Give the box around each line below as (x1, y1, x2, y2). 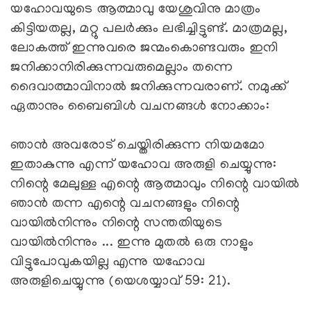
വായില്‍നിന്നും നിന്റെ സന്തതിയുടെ (10, 215, 223, 231)
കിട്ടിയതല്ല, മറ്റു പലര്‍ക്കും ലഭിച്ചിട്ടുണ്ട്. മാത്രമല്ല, (10, 21, 288, 37)
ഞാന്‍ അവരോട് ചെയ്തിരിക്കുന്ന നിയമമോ (10, 137, 265, 153)
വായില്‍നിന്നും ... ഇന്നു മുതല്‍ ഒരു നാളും (10, 235, 254, 251)
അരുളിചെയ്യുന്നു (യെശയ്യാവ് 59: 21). (10, 274, 231, 289)
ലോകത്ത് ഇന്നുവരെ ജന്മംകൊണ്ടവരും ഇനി (10, 40, 278, 56)
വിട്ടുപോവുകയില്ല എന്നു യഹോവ (10, 254, 205, 270)
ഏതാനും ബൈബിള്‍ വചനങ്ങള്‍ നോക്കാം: (10, 99, 270, 115)
